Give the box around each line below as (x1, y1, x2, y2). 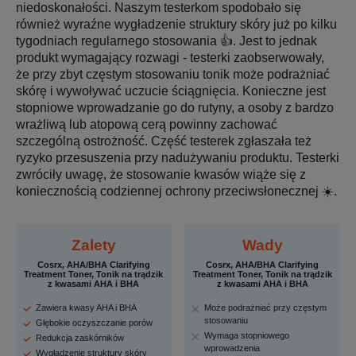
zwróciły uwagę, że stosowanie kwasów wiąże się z (16, 167, 306, 181)
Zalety (71, 236, 116, 253)
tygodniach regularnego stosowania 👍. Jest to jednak (16, 33, 317, 48)
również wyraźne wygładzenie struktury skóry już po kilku (16, 17, 337, 31)
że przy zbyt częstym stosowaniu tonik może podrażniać (16, 67, 330, 81)
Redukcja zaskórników (36, 332, 124, 342)
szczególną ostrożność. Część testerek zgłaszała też (16, 133, 311, 148)
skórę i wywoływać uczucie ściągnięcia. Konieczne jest (16, 83, 326, 98)
